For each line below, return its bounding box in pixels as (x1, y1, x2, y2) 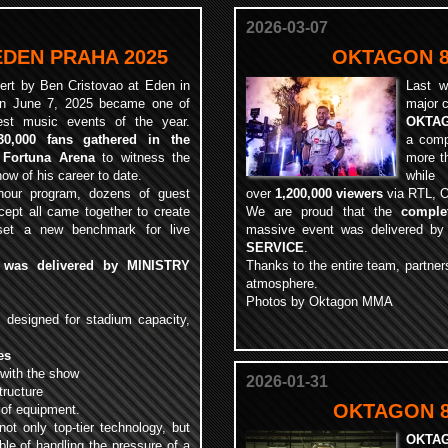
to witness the (94, 150, 191, 165)
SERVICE (246, 240, 304, 255)
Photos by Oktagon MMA (246, 294, 393, 309)
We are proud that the (246, 204, 402, 219)
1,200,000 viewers (275, 186, 383, 201)
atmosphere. (246, 276, 322, 291)
